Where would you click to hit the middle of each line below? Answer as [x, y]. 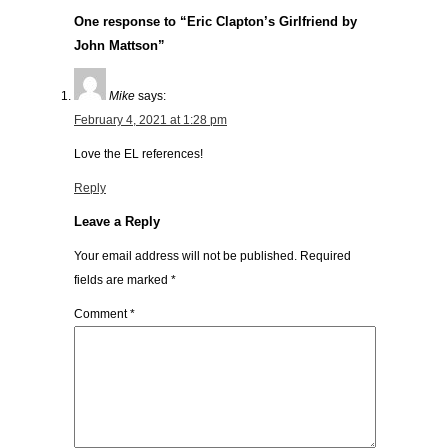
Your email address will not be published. [185, 256]
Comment [102, 314]
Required [325, 256]
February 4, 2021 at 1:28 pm [150, 120]
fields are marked [122, 280]
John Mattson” [119, 46]
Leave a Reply [117, 222]
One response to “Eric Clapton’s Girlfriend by [215, 22]
